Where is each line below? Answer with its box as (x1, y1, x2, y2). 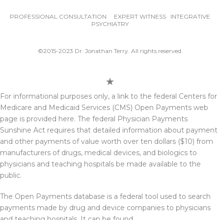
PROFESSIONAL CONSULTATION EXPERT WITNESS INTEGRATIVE (10, 13, 210, 21)
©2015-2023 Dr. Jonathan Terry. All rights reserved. (37, 47, 183, 55)
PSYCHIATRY (91, 20, 129, 28)
